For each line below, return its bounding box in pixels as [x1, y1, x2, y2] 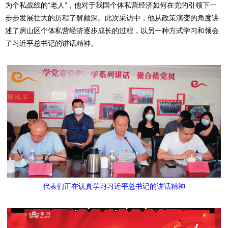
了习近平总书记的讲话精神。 [5, 39, 98, 48]
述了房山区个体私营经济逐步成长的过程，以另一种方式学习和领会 [5, 26, 219, 35]
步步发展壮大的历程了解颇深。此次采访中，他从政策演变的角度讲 [5, 14, 219, 22]
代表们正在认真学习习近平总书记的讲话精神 [43, 182, 185, 191]
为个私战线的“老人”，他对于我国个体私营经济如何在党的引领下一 [5, 1, 217, 10]
